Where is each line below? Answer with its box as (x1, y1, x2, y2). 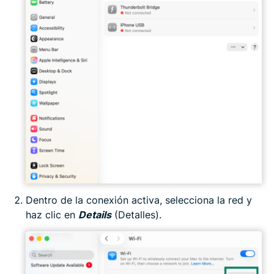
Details (78, 209, 111, 221)
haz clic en (26, 209, 78, 221)
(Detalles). (111, 209, 161, 221)
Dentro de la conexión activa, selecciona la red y (26, 194, 252, 207)
